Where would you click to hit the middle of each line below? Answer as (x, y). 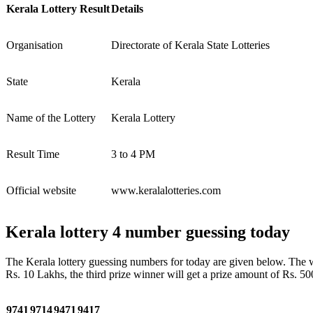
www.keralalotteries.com (166, 190)
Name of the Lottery (51, 118)
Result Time (33, 154)
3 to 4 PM (133, 154)
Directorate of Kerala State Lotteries (190, 45)
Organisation (35, 45)
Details (127, 9)
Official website (41, 190)
